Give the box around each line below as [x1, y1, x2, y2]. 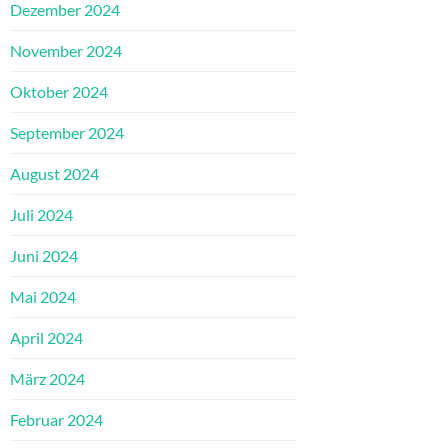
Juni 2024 [10, 246, 78, 266]
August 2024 [10, 164, 99, 184]
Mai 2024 [10, 287, 76, 307]
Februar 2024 [10, 410, 103, 430]
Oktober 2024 [10, 82, 108, 102]
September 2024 [10, 123, 124, 143]
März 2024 [10, 369, 85, 389]
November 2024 [10, 41, 122, 61]
